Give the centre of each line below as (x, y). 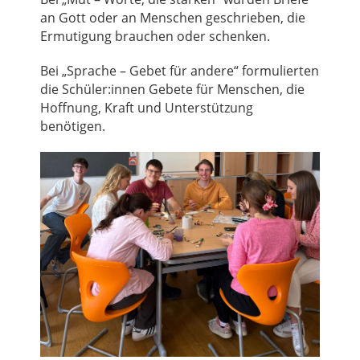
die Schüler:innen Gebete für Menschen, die (172, 89)
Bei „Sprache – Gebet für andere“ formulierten (180, 70)
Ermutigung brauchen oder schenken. (155, 36)
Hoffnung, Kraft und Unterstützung (147, 107)
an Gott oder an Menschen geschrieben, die (173, 17)
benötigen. (73, 126)
